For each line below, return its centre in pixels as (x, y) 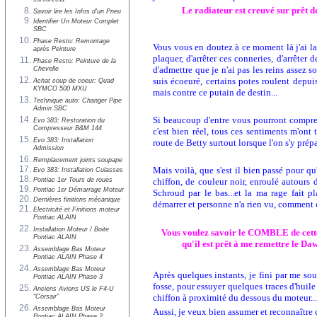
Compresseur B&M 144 (68, 129)
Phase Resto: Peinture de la (75, 60)
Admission (48, 149)
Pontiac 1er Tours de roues (73, 179)
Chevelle (46, 70)
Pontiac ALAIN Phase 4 (68, 258)
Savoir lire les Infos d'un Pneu (77, 11)
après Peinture (54, 50)
